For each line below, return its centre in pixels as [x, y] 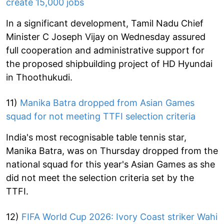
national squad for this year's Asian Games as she [110, 164]
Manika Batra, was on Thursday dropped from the [112, 150]
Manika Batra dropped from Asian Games [107, 102]
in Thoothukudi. [39, 77]
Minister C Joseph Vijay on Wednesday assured [106, 36]
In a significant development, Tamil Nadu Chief [105, 23]
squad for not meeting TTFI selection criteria [101, 116]
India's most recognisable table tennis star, [96, 137]
